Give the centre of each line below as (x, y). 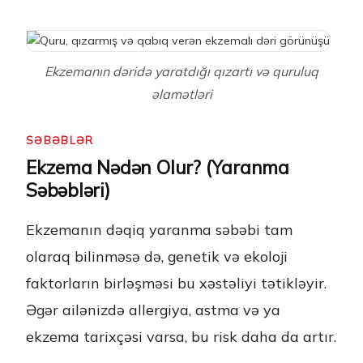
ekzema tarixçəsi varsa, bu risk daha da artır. (181, 337)
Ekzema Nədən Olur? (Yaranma (158, 168)
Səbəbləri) (68, 190)
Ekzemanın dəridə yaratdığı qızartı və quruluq (181, 72)
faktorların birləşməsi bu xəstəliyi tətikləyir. (176, 283)
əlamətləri (181, 94)
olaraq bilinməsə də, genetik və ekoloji (157, 256)
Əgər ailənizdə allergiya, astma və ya (153, 310)
